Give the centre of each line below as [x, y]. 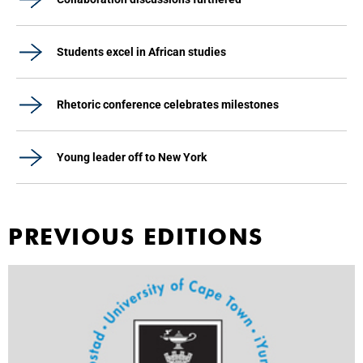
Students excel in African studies [141, 52]
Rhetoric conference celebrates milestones [168, 105]
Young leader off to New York [132, 157]
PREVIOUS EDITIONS [136, 237]
